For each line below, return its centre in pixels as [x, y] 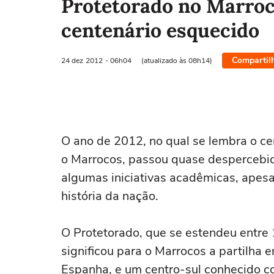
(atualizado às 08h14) [177, 60]
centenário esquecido [160, 30]
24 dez [72, 60]
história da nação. [110, 196]
